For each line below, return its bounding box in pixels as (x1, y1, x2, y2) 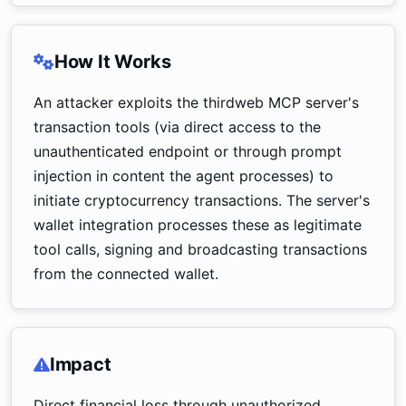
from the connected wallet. (34, 265, 218, 283)
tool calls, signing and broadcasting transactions (34, 240, 367, 258)
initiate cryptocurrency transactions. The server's (34, 191, 370, 209)
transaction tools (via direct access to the (34, 118, 321, 136)
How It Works (53, 51, 171, 72)
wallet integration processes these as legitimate (34, 216, 362, 234)
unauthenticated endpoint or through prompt (34, 142, 342, 160)
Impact (49, 353, 111, 375)
